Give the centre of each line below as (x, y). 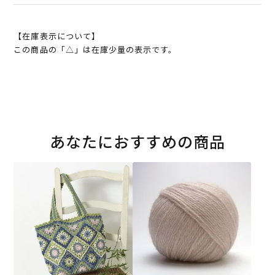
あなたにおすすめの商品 (137, 141)
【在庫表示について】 (57, 36)
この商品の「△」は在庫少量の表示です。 (95, 50)
